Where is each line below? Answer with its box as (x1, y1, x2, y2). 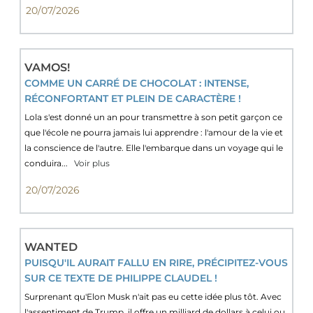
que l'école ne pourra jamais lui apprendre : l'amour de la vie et (24, 126, 284, 138)
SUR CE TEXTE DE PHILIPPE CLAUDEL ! (24, 271, 218, 284)
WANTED (24, 240, 78, 254)
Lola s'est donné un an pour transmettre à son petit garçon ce (24, 111, 283, 122)
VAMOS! (24, 60, 71, 74)
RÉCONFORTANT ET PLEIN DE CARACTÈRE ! (24, 92, 242, 105)
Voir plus (72, 157, 110, 168)
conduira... (24, 157, 73, 168)
